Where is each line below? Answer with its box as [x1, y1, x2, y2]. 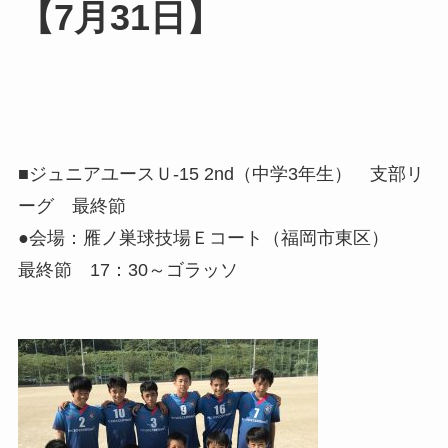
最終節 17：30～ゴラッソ [17, 259, 238, 280]
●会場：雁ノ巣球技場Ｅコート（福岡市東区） [17, 227, 389, 248]
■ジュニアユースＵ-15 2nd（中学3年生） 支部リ [17, 163, 424, 184]
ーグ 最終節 [17, 195, 126, 216]
